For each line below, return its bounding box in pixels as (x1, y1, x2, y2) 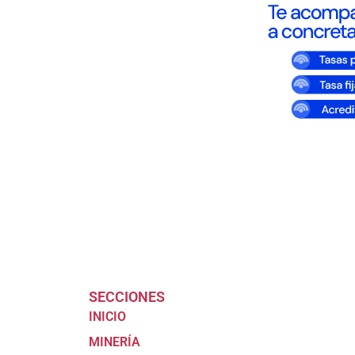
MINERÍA (89, 334, 140, 350)
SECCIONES (89, 288, 165, 306)
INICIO (89, 309, 126, 325)
